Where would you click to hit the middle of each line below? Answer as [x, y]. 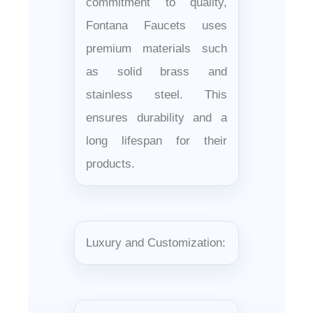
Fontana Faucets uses [156, 25]
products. [110, 163]
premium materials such [156, 48]
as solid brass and [156, 71]
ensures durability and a [156, 117]
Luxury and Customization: [156, 242]
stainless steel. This [156, 94]
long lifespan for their [156, 140]
